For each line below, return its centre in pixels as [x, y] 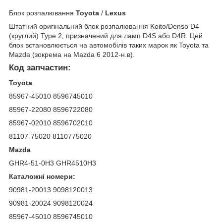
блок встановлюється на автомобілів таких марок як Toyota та [109, 45]
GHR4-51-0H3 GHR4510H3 [53, 163]
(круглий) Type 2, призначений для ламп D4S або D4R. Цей [106, 35]
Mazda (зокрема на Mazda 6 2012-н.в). [72, 54]
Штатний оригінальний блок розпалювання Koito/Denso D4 [104, 26]
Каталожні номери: [42, 176]
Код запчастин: [40, 67]
